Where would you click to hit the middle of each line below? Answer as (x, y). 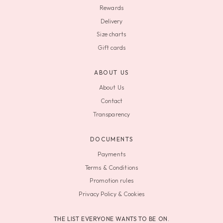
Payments (111, 154)
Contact (111, 101)
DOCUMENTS (111, 139)
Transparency (111, 114)
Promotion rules (111, 181)
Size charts (111, 34)
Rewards (111, 7)
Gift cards (111, 48)
